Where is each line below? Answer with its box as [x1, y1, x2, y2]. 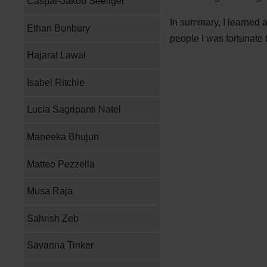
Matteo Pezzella [27, 159, 95, 169]
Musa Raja [27, 186, 73, 197]
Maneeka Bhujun [27, 132, 100, 142]
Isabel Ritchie [27, 77, 85, 88]
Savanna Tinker [27, 240, 94, 251]
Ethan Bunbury [27, 23, 91, 33]
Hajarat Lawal [27, 50, 86, 61]
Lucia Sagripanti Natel [27, 104, 122, 115]
